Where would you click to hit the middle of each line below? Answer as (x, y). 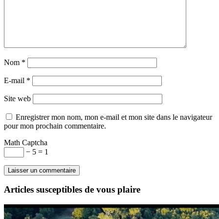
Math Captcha (26, 142)
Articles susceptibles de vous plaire (72, 190)
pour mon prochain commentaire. (55, 126)
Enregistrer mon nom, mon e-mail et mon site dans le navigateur (114, 117)
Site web (17, 98)
